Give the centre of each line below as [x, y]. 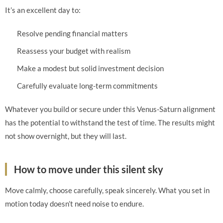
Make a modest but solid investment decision [90, 68]
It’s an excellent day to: [43, 10]
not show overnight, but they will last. [66, 136]
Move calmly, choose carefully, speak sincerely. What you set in [107, 190]
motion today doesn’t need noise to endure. [74, 204]
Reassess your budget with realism [74, 51]
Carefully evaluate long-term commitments [87, 86]
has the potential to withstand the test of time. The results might [110, 122]
